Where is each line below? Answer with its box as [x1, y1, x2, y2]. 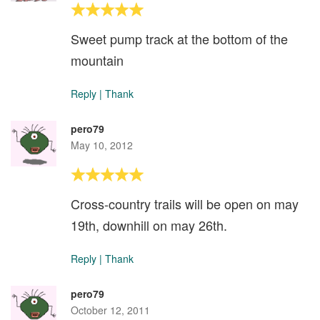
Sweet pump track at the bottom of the [71, 29, 288, 49]
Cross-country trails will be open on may [71, 194, 299, 214]
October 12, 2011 [71, 303, 150, 318]
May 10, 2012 [71, 138, 133, 153]
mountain [71, 51, 124, 70]
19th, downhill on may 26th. [71, 216, 227, 235]
